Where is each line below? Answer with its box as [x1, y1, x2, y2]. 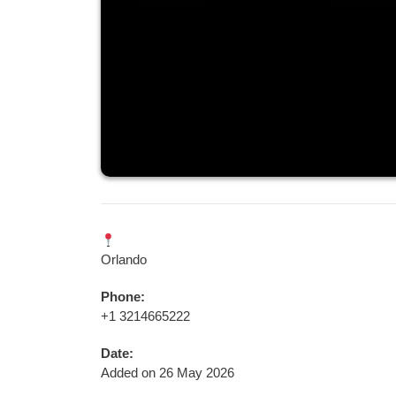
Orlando [100, 252, 147, 267]
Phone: [100, 289, 145, 304]
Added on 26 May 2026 [100, 365, 234, 380]
